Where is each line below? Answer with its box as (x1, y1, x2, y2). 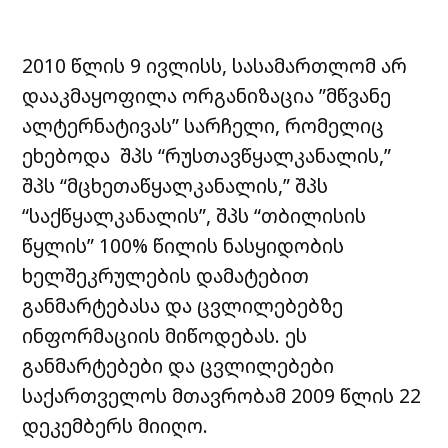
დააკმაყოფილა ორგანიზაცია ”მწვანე (22, 82, 392, 110)
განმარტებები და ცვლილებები (22, 352, 335, 380)
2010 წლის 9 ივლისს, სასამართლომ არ (22, 52, 408, 80)
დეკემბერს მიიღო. (22, 412, 209, 440)
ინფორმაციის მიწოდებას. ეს (22, 322, 308, 350)
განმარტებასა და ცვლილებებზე (22, 292, 344, 320)
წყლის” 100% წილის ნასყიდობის (22, 232, 345, 260)
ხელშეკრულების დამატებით (22, 262, 310, 290)
